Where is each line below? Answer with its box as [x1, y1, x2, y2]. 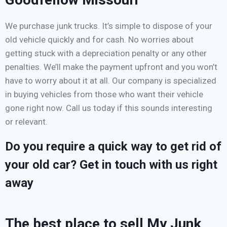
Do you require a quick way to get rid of [5, 139, 221, 154]
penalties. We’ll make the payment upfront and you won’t [5, 62, 217, 72]
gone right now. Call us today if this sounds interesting [5, 103, 212, 113]
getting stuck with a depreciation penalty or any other [5, 48, 207, 59]
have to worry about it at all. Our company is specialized [5, 75, 216, 86]
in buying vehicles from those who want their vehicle [5, 89, 203, 100]
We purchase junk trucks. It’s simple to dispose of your [5, 21, 212, 31]
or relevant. [5, 117, 48, 127]
